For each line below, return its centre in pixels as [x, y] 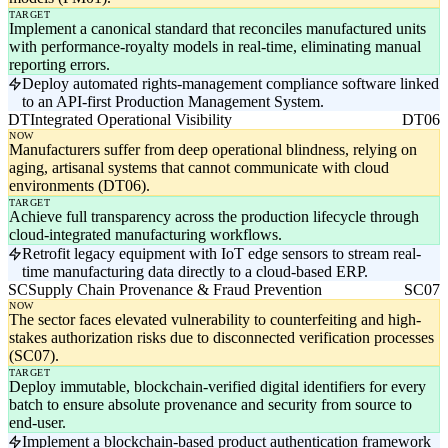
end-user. [37, 423]
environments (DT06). [79, 186]
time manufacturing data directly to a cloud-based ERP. [195, 272]
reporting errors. [59, 65]
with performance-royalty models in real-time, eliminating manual [215, 47]
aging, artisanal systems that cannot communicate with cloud [199, 168]
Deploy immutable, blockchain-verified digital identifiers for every [217, 387]
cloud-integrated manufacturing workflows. [145, 235]
